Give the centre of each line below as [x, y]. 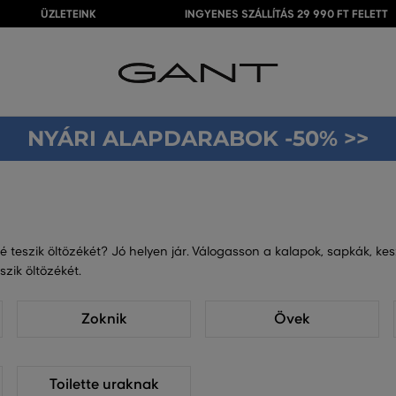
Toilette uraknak [104, 385]
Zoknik [104, 319]
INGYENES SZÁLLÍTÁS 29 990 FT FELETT [286, 14]
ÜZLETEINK [69, 14]
